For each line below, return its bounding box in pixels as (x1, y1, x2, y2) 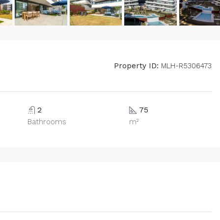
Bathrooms (27, 117, 66, 127)
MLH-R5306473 (159, 61, 212, 71)
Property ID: (114, 61, 159, 71)
